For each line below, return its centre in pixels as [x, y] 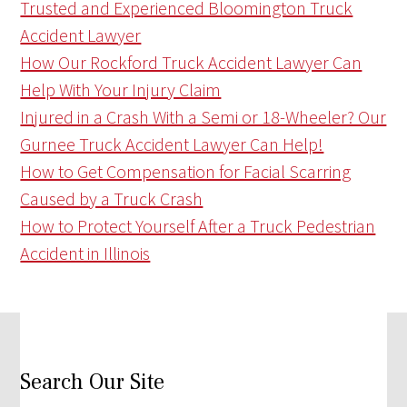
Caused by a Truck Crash [112, 199]
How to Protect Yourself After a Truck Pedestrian [198, 226]
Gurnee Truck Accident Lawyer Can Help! [172, 144]
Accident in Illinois [85, 253]
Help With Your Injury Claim [121, 90]
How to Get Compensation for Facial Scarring [186, 172]
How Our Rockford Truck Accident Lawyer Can [191, 63]
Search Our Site [93, 382]
